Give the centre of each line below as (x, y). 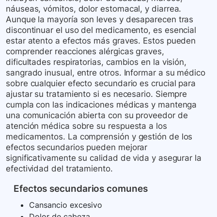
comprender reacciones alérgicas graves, (85, 52)
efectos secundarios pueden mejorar (77, 147)
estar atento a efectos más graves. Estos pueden (101, 41)
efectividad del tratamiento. (59, 169)
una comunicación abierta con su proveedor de (97, 116)
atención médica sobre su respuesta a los (86, 126)
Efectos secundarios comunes (81, 189)
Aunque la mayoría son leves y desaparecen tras (100, 20)
